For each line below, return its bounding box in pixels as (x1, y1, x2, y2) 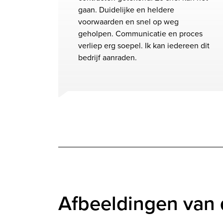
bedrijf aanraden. (78, 52, 137, 63)
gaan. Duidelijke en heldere (78, 4, 174, 15)
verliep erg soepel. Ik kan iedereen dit (78, 40, 210, 51)
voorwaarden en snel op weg (78, 16, 179, 27)
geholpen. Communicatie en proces (78, 28, 203, 39)
